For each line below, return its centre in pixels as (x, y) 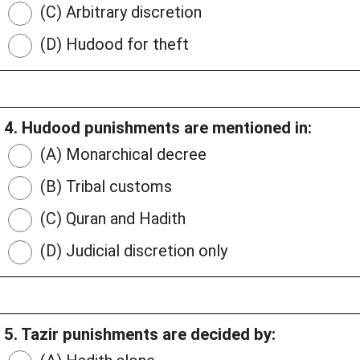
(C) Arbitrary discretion (119, 12)
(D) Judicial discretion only (132, 251)
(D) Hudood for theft (112, 45)
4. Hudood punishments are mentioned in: (158, 128)
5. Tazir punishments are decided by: (140, 335)
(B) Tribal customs (104, 187)
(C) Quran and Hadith (111, 219)
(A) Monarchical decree (121, 155)
